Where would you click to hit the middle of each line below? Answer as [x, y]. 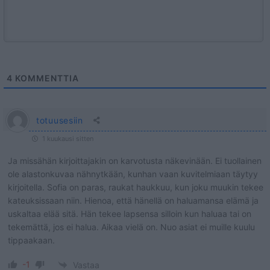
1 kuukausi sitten [67, 139]
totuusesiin [60, 121]
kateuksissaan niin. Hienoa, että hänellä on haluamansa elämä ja [133, 201]
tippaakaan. [31, 240]
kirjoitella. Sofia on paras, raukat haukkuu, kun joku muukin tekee [136, 187]
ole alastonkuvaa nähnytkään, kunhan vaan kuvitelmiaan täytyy [133, 174]
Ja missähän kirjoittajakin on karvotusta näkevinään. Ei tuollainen [135, 161]
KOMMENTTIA [46, 78]
